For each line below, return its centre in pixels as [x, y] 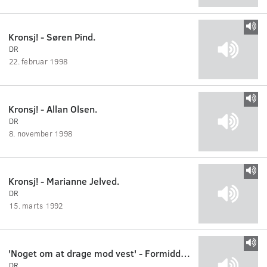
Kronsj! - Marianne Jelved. [64, 181]
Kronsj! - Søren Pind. [52, 36]
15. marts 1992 [36, 205]
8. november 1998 [41, 133]
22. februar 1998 [38, 61]
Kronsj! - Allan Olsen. [53, 108]
